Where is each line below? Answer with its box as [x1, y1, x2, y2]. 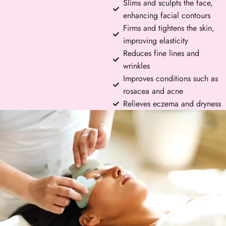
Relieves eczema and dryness [123, 98, 221, 109]
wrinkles [123, 60, 150, 72]
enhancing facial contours [123, 10, 210, 21]
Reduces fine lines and [123, 47, 199, 59]
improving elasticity [123, 35, 188, 46]
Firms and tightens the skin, [123, 22, 214, 34]
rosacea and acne [123, 85, 183, 97]
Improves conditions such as [123, 73, 218, 84]
